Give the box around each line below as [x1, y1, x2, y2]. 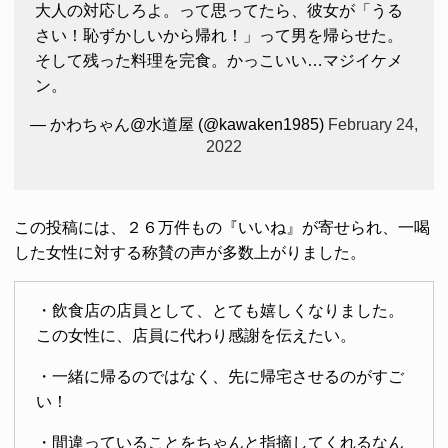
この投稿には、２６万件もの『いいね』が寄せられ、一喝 [14, 218, 430, 236]
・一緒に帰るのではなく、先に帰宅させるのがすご [35, 367, 404, 385]
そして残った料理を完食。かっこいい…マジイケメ [34, 51, 403, 69]
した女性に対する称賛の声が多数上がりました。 [14, 243, 366, 261]
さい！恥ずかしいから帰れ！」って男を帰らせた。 [34, 26, 403, 44]
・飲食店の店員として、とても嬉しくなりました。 [35, 301, 404, 319]
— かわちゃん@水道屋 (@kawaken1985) [30, 115, 328, 133]
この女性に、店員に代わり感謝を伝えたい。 [35, 326, 356, 344]
